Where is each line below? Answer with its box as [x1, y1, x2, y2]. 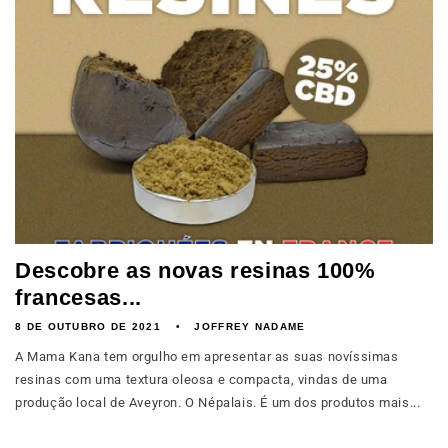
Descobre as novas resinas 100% [15, 258, 376, 283]
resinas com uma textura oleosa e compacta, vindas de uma [15, 372, 388, 387]
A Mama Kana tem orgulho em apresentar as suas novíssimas [15, 349, 399, 364]
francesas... [15, 285, 142, 310]
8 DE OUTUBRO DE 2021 [15, 321, 161, 332]
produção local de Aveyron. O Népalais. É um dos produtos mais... [15, 395, 421, 410]
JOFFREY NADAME [194, 321, 306, 332]
